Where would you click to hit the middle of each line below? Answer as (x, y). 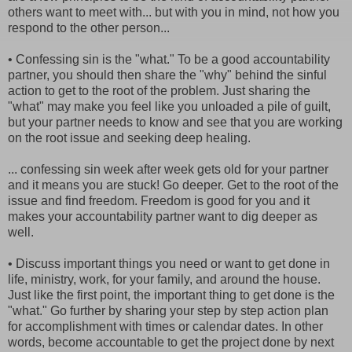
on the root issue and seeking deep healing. (129, 137)
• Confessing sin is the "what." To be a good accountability (169, 59)
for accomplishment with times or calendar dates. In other (165, 326)
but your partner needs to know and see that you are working (175, 122)
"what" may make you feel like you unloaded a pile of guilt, (169, 106)
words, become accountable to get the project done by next (171, 342)
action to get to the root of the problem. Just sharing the (159, 90)
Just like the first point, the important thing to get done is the (171, 295)
